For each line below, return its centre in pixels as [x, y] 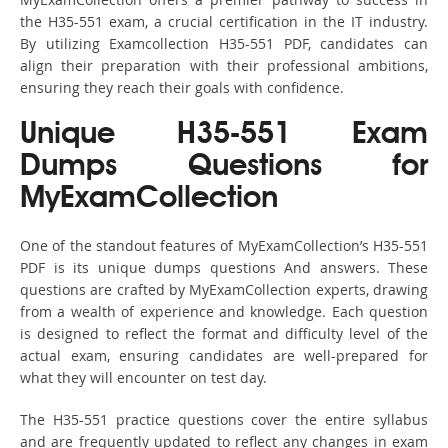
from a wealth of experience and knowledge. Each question [224, 312]
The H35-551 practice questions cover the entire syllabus [224, 420]
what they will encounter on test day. [143, 378]
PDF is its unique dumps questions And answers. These [224, 268]
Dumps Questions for [224, 167]
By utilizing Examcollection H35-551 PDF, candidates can [224, 44]
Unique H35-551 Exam [224, 135]
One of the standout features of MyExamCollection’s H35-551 [224, 246]
